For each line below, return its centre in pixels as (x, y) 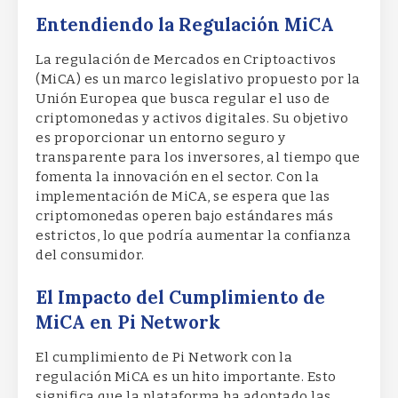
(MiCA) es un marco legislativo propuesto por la (198, 80)
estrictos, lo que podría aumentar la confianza (193, 236)
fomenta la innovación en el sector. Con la (177, 177)
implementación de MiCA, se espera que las (183, 197)
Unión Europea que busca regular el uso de (183, 99)
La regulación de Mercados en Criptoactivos (186, 60)
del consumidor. (90, 255)
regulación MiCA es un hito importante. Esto (186, 376)
